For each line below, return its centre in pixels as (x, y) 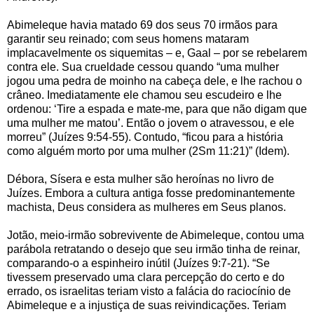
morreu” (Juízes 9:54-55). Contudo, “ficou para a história (145, 137)
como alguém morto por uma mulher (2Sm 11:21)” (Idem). (148, 151)
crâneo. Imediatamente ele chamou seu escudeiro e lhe (144, 95)
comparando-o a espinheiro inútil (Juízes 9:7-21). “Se (138, 264)
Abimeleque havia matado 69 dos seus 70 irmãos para (142, 25)
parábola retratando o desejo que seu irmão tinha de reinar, (153, 250)
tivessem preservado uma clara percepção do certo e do (146, 278)
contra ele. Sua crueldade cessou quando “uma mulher (143, 67)
